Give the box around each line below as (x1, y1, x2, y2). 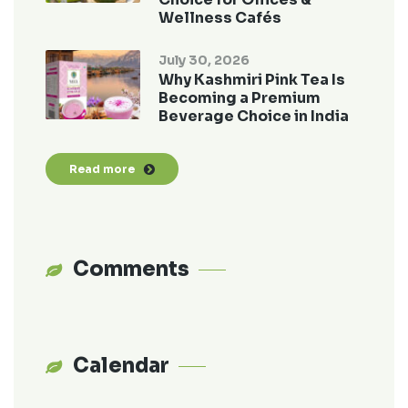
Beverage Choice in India (158, 107, 350, 126)
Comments (73, 257, 189, 281)
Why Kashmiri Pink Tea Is (158, 70, 346, 89)
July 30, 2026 (158, 52, 250, 68)
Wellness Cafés (158, 8, 282, 27)
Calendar (73, 353, 169, 378)
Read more (69, 162, 135, 176)
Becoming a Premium (158, 88, 321, 107)
